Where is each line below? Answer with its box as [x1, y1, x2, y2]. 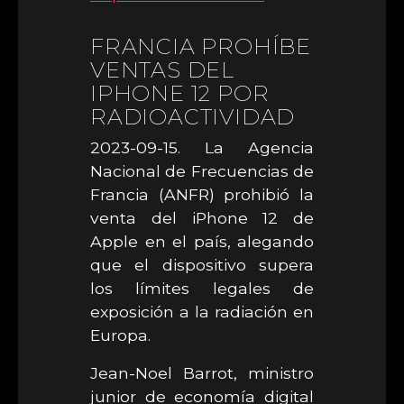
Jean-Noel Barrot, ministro [90, 363, 314, 382]
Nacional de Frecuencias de [90, 161, 314, 180]
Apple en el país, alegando [90, 232, 314, 251]
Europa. [90, 326, 151, 344]
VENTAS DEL [90, 57, 235, 83]
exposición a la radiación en [90, 302, 314, 321]
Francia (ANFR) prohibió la [90, 185, 314, 204]
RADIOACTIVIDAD [90, 104, 296, 130]
